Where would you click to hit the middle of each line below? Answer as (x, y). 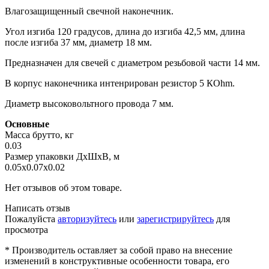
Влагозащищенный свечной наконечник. (89, 11)
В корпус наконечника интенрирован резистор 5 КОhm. (120, 83)
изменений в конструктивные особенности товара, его (117, 261)
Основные (27, 124)
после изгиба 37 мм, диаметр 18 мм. (78, 42)
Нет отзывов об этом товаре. (63, 187)
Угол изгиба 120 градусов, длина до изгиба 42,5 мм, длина (125, 31)
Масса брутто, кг (39, 134)
